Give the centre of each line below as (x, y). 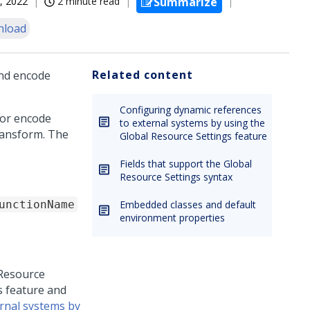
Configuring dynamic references (191, 110)
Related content (143, 75)
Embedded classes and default (188, 204)
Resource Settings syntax (176, 177)
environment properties (172, 218)
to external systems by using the (192, 123)
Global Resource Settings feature (193, 136)
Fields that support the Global (186, 164)
